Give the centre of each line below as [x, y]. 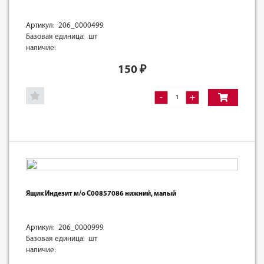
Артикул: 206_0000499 [65, 25]
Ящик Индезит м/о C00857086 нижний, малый [101, 194]
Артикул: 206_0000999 [65, 227]
